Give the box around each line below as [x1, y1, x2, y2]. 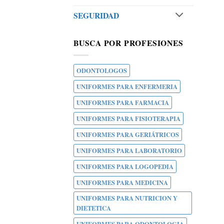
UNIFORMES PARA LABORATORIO [76, 146, 182, 155]
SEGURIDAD [73, 9, 119, 21]
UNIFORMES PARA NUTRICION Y [76, 193, 177, 203]
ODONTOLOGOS [76, 66, 127, 75]
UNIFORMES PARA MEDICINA [76, 178, 168, 187]
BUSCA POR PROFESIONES [73, 37, 183, 49]
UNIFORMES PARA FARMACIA [76, 98, 169, 107]
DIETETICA [76, 203, 111, 213]
